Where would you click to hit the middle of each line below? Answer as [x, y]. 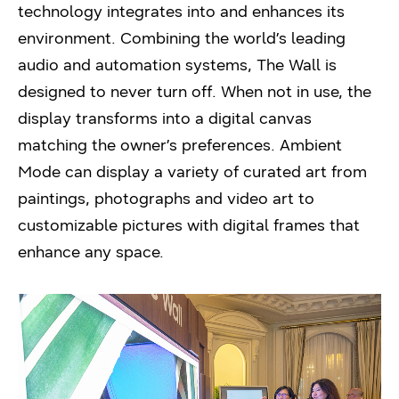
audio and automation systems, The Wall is [177, 65]
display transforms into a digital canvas [165, 118]
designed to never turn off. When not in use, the [195, 91]
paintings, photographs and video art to [166, 198]
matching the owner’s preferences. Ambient [180, 145]
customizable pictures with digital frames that [189, 225]
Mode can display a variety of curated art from [192, 171]
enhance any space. [91, 252]
